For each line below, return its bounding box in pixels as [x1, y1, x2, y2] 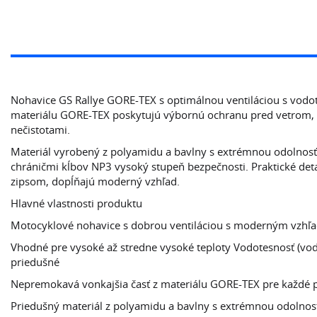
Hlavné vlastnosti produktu [11, 196, 142, 210]
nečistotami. [11, 122, 70, 137]
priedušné [11, 255, 59, 269]
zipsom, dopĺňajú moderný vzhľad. [11, 174, 180, 188]
